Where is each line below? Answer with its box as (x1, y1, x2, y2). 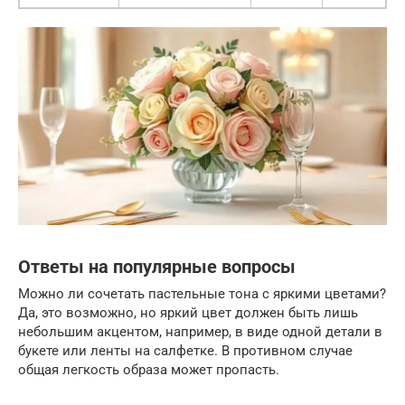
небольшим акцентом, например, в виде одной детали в (18, 324, 382, 341)
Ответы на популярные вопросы (18, 256, 296, 278)
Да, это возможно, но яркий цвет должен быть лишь (18, 305, 358, 322)
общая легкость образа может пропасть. (18, 362, 279, 379)
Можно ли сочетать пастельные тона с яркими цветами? (18, 286, 386, 303)
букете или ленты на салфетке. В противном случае (18, 343, 353, 360)
